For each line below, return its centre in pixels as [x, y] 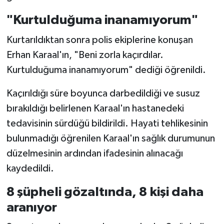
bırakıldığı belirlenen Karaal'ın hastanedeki [95, 108]
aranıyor [31, 207]
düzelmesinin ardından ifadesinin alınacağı [94, 153]
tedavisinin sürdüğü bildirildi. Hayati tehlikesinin [107, 123]
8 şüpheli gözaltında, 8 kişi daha [105, 192]
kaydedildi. [30, 168]
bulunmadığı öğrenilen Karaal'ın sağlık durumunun [110, 138]
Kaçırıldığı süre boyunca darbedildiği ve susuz [103, 93]
